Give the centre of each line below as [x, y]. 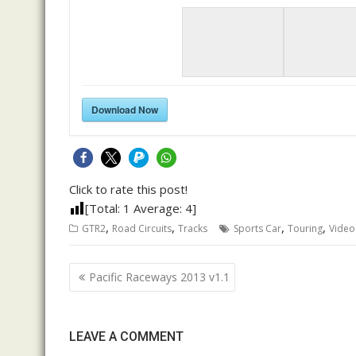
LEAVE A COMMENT [126, 336]
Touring [305, 228]
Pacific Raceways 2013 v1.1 [159, 277]
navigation [113, 293]
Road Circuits [142, 228]
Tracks [193, 228]
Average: [158, 208]
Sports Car [257, 228]
